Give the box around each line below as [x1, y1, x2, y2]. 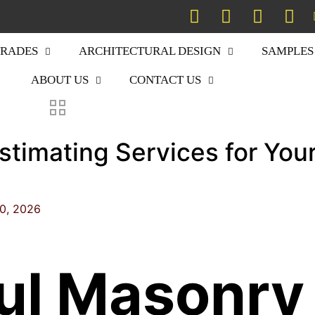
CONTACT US [129, 73, 202, 86]
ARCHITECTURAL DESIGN [78, 44, 221, 58]
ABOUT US [31, 73, 89, 86]
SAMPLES [261, 44, 314, 58]
